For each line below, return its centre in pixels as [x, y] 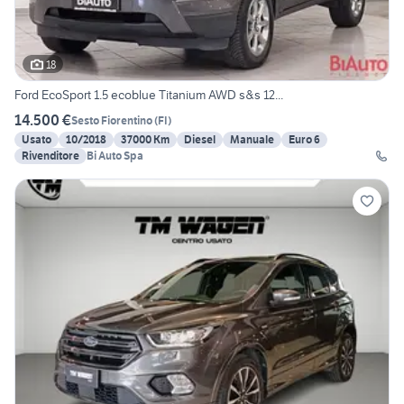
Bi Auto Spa [115, 156]
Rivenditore [50, 156]
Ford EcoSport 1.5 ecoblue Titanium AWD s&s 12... [149, 95]
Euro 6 [304, 140]
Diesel [200, 140]
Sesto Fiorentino [112, 120]
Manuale [252, 140]
